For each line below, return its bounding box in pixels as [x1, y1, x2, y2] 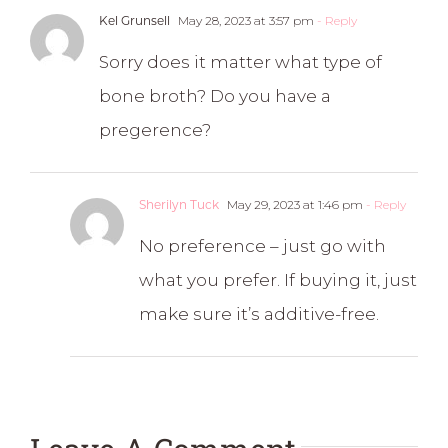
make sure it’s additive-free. [139, 303, 379, 324]
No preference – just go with [139, 235, 386, 256]
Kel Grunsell [99, 12, 170, 28]
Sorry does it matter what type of [99, 51, 382, 72]
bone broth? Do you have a [99, 85, 331, 106]
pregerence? [99, 119, 211, 140]
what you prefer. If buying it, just [139, 269, 417, 290]
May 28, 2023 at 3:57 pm [175, 12, 314, 28]
